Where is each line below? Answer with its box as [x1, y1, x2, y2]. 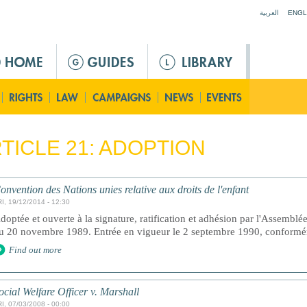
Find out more [9, 245, 62, 255]
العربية [260, 9, 279, 16]
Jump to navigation [112, 1, 195, 12]
